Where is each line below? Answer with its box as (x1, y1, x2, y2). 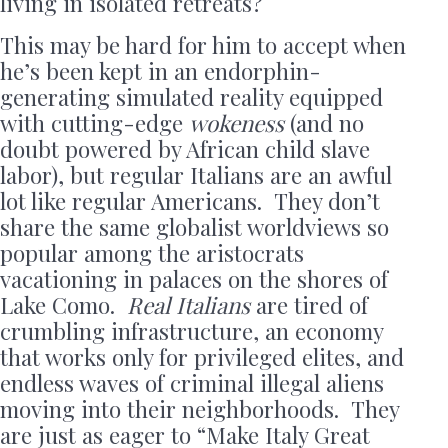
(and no (284, 108, 364, 139)
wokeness (189, 108, 284, 139)
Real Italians (127, 290, 250, 321)
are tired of (250, 290, 368, 321)
